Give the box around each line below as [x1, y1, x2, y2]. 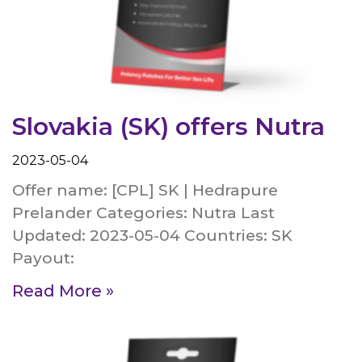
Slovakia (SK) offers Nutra [12, 112, 325, 142]
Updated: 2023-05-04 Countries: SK [12, 226, 293, 246]
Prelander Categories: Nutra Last [12, 204, 275, 223]
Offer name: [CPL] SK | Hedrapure [12, 181, 278, 200]
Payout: [12, 249, 74, 268]
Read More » [12, 281, 114, 301]
